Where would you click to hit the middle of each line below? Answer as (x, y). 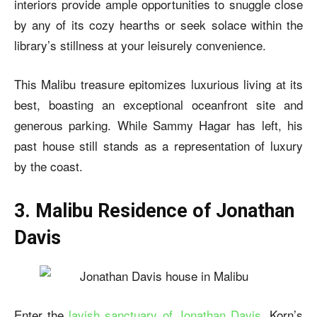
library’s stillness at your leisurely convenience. (140, 45)
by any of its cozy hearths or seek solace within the (158, 24)
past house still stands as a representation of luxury (158, 145)
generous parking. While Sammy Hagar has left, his (158, 125)
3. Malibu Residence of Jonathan (154, 211)
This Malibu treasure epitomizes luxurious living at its (158, 83)
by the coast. (48, 166)
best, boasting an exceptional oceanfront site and (158, 104)
